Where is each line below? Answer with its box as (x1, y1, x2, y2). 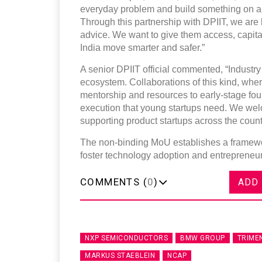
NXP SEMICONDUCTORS (85, 233, 168, 242)
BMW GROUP (180, 233, 225, 242)
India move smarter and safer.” (80, 42, 205, 53)
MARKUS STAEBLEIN (85, 251, 155, 260)
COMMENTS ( (80, 175, 147, 188)
